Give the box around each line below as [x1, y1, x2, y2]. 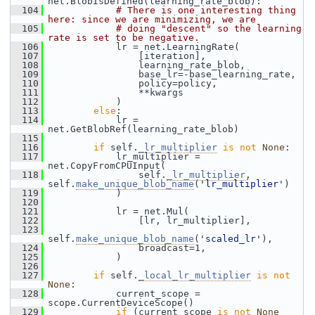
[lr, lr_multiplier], [43, 215, 251, 226]
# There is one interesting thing [116, 5, 296, 15]
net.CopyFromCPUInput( [48, 160, 166, 171]
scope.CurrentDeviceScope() [48, 297, 194, 308]
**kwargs [43, 87, 184, 98]
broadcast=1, [43, 243, 206, 253]
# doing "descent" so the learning [116, 23, 302, 34]
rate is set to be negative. [48, 32, 200, 43]
